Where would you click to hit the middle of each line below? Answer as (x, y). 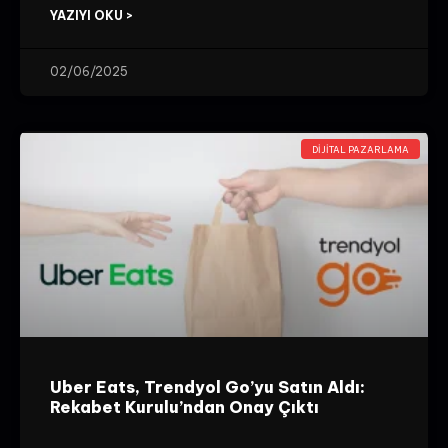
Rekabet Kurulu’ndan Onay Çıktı (184, 407)
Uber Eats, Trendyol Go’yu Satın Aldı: (207, 387)
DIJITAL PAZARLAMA (361, 149)
